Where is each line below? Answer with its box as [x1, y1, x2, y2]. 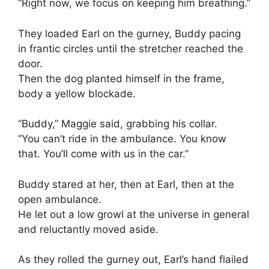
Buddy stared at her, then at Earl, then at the [18, 178, 234, 190]
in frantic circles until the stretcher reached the [18, 42, 243, 55]
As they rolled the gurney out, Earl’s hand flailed [18, 253, 249, 266]
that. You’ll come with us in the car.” [18, 148, 189, 160]
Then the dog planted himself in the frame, [18, 72, 225, 85]
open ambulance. [18, 193, 101, 205]
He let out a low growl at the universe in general [18, 208, 249, 220]
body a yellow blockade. [18, 87, 136, 100]
